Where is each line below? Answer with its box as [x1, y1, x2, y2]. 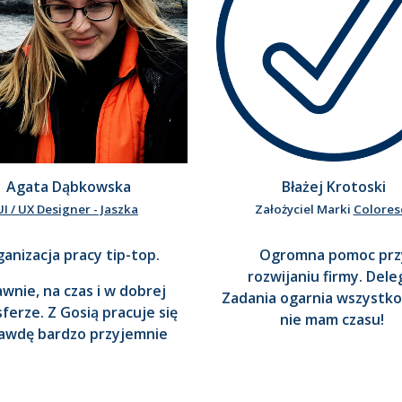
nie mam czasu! [280, 310, 388, 330]
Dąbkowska [48, 177, 131, 197]
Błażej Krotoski [282, 177, 386, 197]
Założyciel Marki [254, 201, 354, 218]
